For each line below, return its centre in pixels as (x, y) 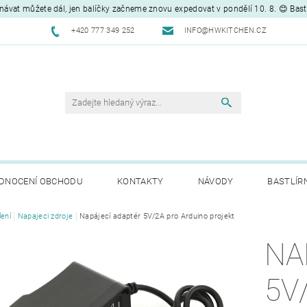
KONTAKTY (140, 181)
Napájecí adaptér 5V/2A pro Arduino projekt (157, 216)
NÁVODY (216, 181)
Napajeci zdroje (45, 216)
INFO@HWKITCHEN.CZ (225, 31)
